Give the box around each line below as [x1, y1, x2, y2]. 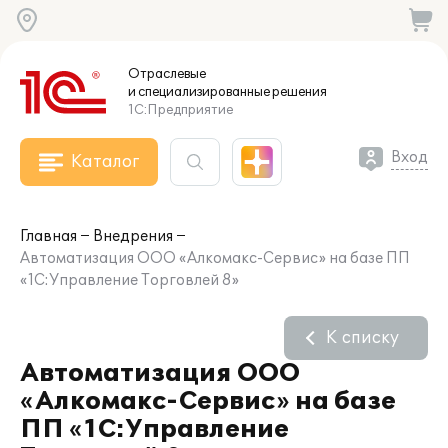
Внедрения [93, 228, 173, 245]
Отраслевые [128, 66, 206, 82]
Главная [20, 228, 77, 245]
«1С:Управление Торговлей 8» [20, 272, 239, 289]
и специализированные [128, 84, 270, 100]
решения [270, 84, 327, 100]
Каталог [71, 152, 139, 172]
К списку [326, 328, 399, 348]
